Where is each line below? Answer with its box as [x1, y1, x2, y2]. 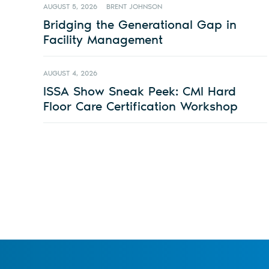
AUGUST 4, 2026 [43, 69, 97, 78]
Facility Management [43, 32, 163, 47]
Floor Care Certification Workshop [43, 98, 238, 114]
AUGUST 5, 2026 [43, 2, 97, 11]
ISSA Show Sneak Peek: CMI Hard [43, 83, 236, 99]
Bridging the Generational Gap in [43, 17, 237, 32]
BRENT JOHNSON [106, 2, 162, 11]
